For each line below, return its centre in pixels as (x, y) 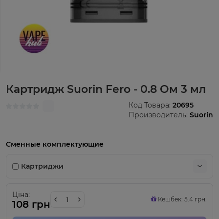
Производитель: (159, 115)
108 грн (31, 204)
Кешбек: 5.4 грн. (182, 199)
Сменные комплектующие (55, 144)
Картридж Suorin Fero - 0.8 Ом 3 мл (106, 89)
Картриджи (42, 166)
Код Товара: (151, 105)
